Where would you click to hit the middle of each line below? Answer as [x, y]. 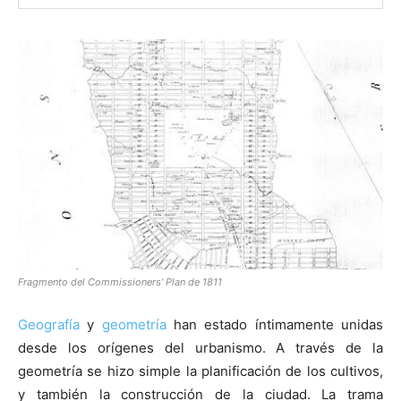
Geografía [49, 324]
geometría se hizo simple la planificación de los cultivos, [200, 371]
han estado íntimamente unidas [275, 324]
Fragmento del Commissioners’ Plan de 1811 [120, 282]
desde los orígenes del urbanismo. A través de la [200, 347]
